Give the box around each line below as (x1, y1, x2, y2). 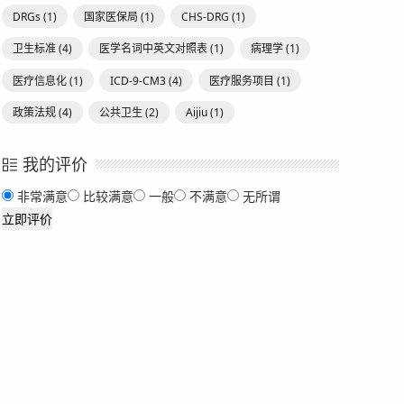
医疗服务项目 (209, 72, 275, 88)
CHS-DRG (181, 8, 230, 24)
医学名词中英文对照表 (99, 41, 207, 57)
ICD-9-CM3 (110, 72, 166, 88)
